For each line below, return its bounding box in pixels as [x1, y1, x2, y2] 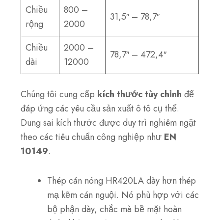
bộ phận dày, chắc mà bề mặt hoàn [47, 203, 182, 216]
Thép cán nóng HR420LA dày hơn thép [47, 174, 196, 188]
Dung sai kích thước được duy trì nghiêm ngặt [21, 116, 196, 129]
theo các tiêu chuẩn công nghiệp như [21, 130, 165, 143]
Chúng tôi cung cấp [21, 87, 98, 101]
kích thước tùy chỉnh [97, 87, 182, 101]
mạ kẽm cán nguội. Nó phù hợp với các [47, 189, 199, 202]
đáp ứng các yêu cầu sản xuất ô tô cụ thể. [21, 102, 180, 115]
